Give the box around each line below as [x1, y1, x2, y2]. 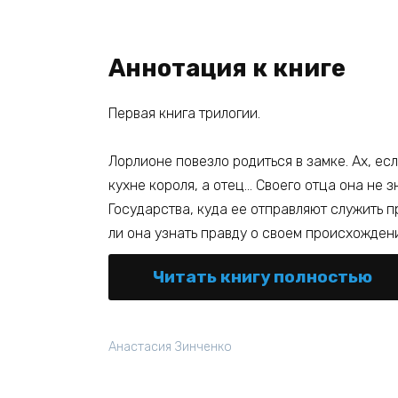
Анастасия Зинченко [108, 339, 232, 355]
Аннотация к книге [108, 53, 346, 83]
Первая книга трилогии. [108, 104, 260, 122]
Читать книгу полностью [153, 267, 372, 288]
